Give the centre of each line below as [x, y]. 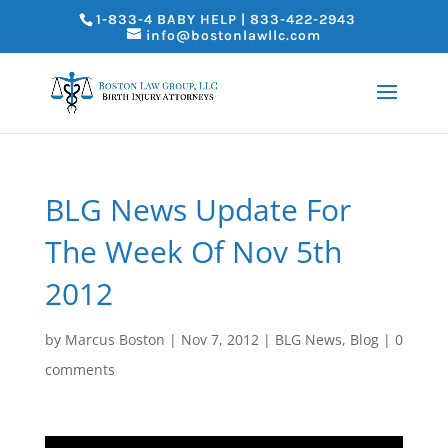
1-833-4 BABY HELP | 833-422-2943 [225, 19]
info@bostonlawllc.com [233, 35]
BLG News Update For [197, 209]
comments [79, 369]
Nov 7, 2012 [219, 339]
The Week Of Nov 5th [193, 251]
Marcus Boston [114, 339]
